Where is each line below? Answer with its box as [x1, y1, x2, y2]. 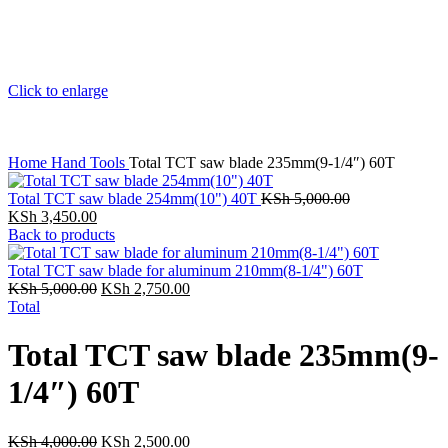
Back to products [8, 226, 115, 243]
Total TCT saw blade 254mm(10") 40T [8, 190, 261, 207]
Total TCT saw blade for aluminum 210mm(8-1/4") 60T [8, 262, 363, 279]
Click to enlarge [8, 82, 108, 99]
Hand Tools [51, 154, 129, 171]
